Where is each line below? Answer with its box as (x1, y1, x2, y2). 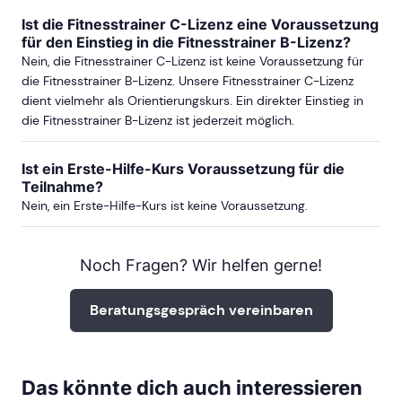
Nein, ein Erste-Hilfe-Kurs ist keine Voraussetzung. (22, 197, 308, 214)
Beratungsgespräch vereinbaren (89, 300, 313, 319)
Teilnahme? (22, 177, 103, 196)
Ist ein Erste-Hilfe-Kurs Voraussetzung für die (22, 159, 345, 178)
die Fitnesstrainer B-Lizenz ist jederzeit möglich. (22, 111, 294, 128)
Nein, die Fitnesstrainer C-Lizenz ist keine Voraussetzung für (22, 52, 363, 69)
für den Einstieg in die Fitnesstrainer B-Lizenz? (22, 32, 351, 51)
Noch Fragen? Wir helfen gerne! (80, 255, 322, 275)
